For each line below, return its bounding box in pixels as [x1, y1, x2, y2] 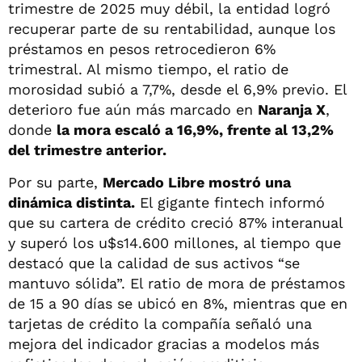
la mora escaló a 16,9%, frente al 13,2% [57, 120, 334, 138]
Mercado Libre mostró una [103, 173, 291, 191]
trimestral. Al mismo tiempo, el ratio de [8, 60, 288, 78]
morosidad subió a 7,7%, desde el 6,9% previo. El [8, 80, 347, 98]
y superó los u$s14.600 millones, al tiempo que [8, 234, 341, 251]
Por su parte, [8, 173, 103, 191]
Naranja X [258, 100, 326, 118]
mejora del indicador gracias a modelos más [8, 335, 319, 352]
